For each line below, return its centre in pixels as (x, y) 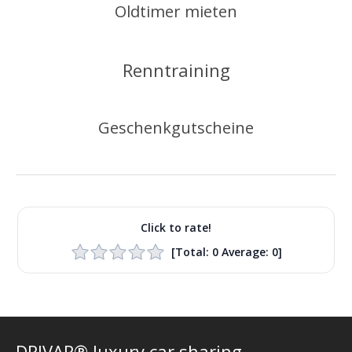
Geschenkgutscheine (176, 127)
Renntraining (176, 70)
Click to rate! (176, 227)
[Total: (191, 252)
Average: (245, 252)
